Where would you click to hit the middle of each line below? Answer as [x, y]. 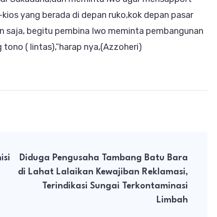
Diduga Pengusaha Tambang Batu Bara [104, 158]
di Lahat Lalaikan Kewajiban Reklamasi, [103, 172]
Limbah [172, 200]
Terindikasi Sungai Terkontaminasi [115, 186]
